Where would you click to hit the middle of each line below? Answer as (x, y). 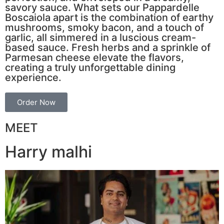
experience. (33, 77)
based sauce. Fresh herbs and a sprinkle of (108, 47)
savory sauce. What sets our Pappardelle (102, 7)
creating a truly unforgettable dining (90, 67)
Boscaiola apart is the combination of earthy (109, 17)
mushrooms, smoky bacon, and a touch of (104, 27)
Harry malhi (48, 151)
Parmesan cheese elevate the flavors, (94, 57)
